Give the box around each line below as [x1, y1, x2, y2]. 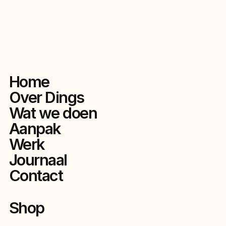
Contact [9, 166, 63, 185]
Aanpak [9, 119, 61, 138]
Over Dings [9, 88, 84, 107]
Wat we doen [9, 103, 97, 123]
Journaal [9, 150, 67, 169]
